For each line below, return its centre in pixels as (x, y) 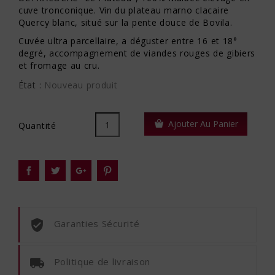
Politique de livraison (102, 262)
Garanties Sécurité (97, 224)
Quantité (37, 126)
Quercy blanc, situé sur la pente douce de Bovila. (126, 23)
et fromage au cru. (59, 66)
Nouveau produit (81, 85)
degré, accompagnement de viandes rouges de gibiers (137, 53)
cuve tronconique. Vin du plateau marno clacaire (124, 10)
